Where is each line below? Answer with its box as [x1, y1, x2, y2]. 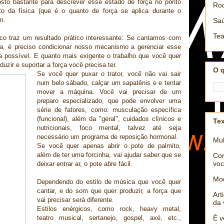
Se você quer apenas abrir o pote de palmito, [37, 142, 181, 150]
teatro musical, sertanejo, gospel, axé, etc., [37, 214, 181, 222]
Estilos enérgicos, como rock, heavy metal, [37, 205, 181, 213]
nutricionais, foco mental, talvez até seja [37, 124, 181, 132]
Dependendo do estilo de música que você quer [37, 178, 181, 186]
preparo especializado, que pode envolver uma [37, 97, 181, 105]
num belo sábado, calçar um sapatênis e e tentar [37, 79, 181, 87]
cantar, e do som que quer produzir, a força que [37, 187, 181, 195]
